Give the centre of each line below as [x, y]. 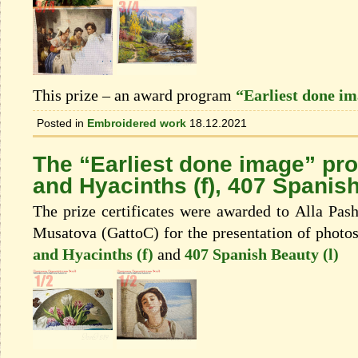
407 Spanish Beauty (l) [262, 255]
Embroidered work [137, 123]
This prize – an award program [134, 95]
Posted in [60, 123]
